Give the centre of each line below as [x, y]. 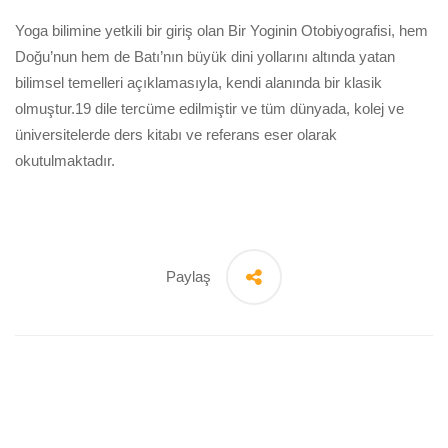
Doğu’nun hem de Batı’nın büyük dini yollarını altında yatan [205, 56]
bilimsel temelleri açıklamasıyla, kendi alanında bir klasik [198, 82]
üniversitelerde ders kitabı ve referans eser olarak [176, 134]
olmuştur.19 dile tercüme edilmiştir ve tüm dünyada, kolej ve [209, 108]
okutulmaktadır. [65, 160]
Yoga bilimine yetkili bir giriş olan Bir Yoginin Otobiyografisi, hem [221, 30]
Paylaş [188, 276]
